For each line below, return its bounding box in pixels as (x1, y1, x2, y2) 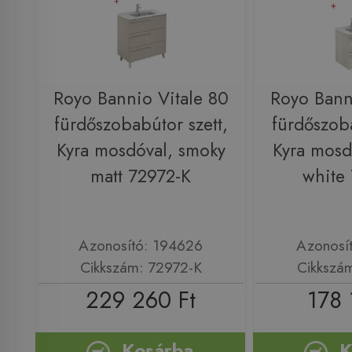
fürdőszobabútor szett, (53, 111, 228, 137)
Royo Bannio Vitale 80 (53, 85, 229, 112)
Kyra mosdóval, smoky (56, 137, 225, 163)
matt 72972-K (90, 163, 191, 189)
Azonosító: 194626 (79, 234, 203, 257)
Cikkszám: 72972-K (79, 256, 202, 279)
